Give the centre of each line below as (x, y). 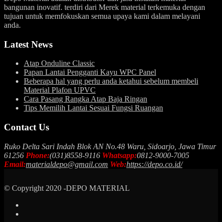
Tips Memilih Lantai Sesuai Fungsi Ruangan (93, 108)
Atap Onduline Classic (59, 63)
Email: (15, 164)
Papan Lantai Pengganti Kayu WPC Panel (90, 72)
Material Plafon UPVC (60, 90)
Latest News (28, 44)
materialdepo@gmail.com (67, 164)
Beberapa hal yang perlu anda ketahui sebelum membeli (111, 81)
